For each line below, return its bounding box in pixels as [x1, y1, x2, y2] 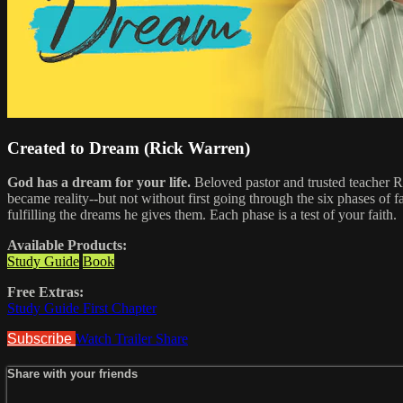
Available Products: [7, 237, 127, 254]
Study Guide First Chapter [7, 300, 157, 317]
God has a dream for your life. [7, 175, 191, 191]
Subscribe [7, 331, 76, 347]
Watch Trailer [76, 331, 156, 347]
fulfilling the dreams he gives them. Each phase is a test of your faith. [7, 207, 397, 223]
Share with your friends [7, 367, 138, 381]
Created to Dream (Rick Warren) [7, 138, 250, 157]
